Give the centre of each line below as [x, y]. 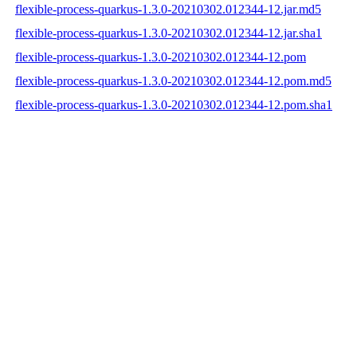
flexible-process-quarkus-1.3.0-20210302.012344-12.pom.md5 [173, 80]
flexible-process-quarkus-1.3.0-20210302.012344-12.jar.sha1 [169, 33]
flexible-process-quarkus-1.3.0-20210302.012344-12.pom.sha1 [174, 104]
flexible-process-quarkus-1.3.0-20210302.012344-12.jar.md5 [168, 9]
